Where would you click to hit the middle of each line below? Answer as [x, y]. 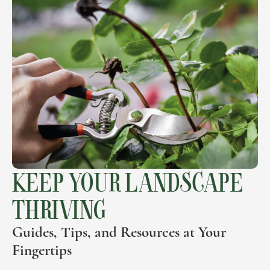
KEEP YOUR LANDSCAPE [128, 182]
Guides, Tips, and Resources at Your [119, 232]
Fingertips [42, 250]
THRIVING [59, 209]
